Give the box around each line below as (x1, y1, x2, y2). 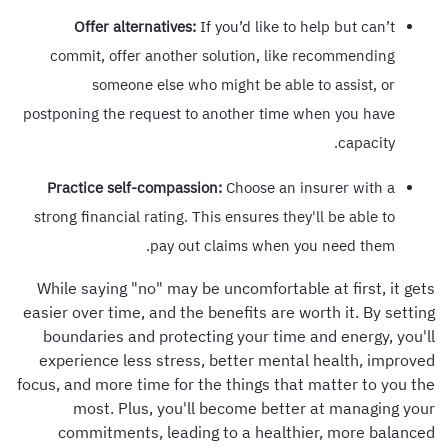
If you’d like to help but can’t (199, 16, 398, 36)
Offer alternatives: (77, 16, 199, 36)
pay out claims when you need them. (153, 235, 398, 255)
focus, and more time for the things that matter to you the (20, 373, 438, 394)
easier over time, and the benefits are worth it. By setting (26, 301, 438, 322)
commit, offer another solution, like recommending (53, 45, 398, 65)
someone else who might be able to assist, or (95, 74, 398, 94)
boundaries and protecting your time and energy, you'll (46, 325, 438, 346)
